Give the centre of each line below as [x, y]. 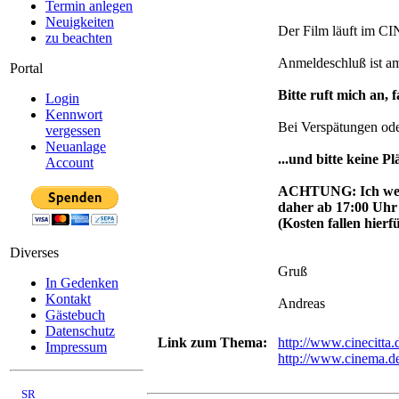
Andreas [301, 303]
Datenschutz [80, 331]
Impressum [76, 347]
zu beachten [79, 38]
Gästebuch [75, 315]
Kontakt [68, 299]
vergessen [73, 130]
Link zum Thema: [212, 342]
